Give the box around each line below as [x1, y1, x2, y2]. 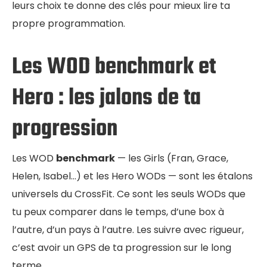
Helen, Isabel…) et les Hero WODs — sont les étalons [12, 169, 253, 183]
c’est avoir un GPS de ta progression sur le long [12, 240, 231, 254]
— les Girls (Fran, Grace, [115, 151, 228, 165]
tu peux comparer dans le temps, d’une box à [12, 204, 224, 219]
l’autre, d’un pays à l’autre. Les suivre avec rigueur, [12, 222, 244, 237]
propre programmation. [12, 16, 125, 30]
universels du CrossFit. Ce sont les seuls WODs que [12, 187, 246, 201]
